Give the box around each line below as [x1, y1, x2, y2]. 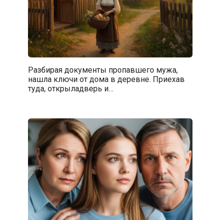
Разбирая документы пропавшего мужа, [27, 65, 178, 75]
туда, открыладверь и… [27, 83, 113, 93]
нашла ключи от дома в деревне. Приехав [27, 74, 185, 84]
